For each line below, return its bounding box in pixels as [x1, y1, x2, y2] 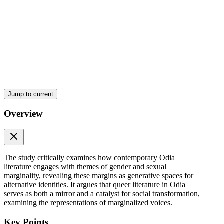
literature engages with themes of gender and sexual [4, 162, 166, 171]
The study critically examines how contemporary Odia [4, 153, 175, 162]
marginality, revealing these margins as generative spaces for [4, 171, 193, 180]
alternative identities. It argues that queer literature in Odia [4, 180, 185, 189]
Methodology [4, 135, 58, 146]
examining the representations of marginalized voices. [4, 198, 172, 207]
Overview [4, 108, 43, 119]
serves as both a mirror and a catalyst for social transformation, [4, 189, 200, 198]
